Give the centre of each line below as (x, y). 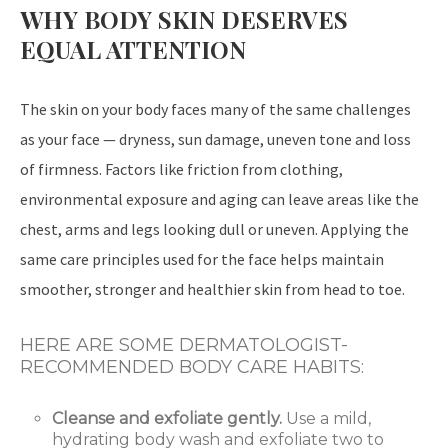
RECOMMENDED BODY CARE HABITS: (192, 367)
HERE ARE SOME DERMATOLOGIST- (184, 345)
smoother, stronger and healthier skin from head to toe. (212, 289)
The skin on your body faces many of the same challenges (215, 109)
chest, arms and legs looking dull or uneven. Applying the (214, 229)
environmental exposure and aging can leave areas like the (219, 199)
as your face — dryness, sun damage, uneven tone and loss (215, 139)
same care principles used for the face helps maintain (202, 259)
